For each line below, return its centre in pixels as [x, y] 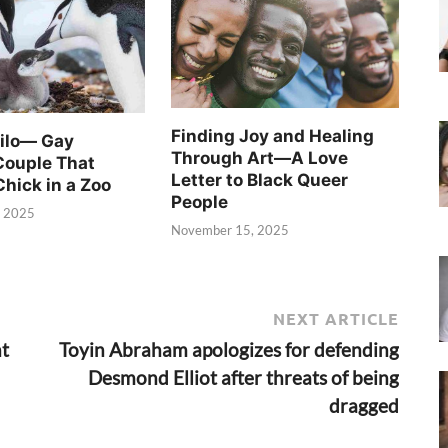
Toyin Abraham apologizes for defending [229, 349]
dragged [364, 405]
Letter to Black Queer [260, 179]
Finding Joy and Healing [273, 135]
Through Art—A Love [260, 157]
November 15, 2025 [230, 230]
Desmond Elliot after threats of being [243, 377]
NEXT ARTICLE [336, 318]
